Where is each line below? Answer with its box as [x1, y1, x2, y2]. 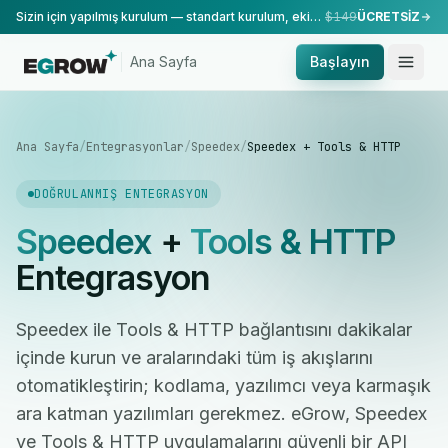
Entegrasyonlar [86, 139, 184, 155]
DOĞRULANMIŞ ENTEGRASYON [34, 186, 209, 202]
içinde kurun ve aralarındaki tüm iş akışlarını [16, 347, 373, 368]
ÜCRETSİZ [357, 9, 420, 24]
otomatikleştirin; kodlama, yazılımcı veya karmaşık [16, 375, 431, 396]
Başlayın [310, 53, 370, 70]
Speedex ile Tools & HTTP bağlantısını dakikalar [16, 319, 412, 340]
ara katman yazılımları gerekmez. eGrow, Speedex [16, 403, 427, 424]
